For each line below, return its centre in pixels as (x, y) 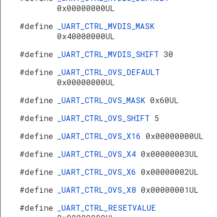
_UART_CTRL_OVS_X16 (101, 136)
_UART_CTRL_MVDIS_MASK (106, 26)
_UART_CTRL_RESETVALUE (107, 208)
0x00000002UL (170, 172)
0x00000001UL (170, 190)
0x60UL (164, 100)
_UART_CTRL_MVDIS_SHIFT (110, 54)
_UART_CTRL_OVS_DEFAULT (108, 72)
